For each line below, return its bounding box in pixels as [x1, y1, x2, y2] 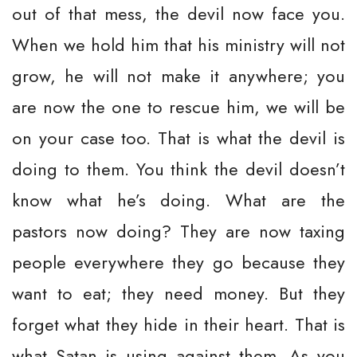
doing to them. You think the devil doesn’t [12, 156, 345, 182]
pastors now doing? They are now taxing [12, 218, 345, 244]
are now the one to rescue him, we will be [12, 94, 345, 120]
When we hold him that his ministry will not [12, 32, 345, 57]
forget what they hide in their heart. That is [12, 312, 345, 337]
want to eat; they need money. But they [12, 280, 345, 306]
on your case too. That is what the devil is [12, 125, 345, 151]
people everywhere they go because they [12, 249, 345, 275]
